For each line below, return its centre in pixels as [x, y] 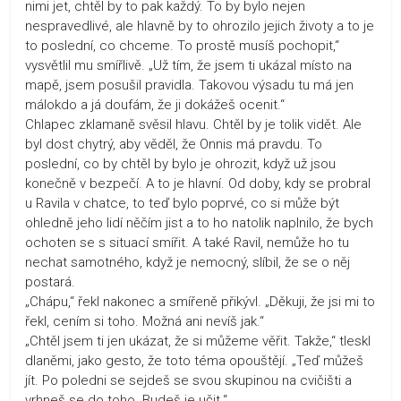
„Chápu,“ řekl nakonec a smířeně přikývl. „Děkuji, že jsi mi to [200, 301]
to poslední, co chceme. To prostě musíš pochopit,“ [182, 45]
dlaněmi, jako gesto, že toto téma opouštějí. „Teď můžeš [194, 360]
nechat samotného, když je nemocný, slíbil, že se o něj [188, 262]
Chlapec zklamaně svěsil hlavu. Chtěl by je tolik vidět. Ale [193, 124]
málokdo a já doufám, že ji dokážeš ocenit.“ [155, 104]
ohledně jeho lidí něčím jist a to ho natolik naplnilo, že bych [199, 222]
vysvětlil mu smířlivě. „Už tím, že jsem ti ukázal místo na [188, 65]
